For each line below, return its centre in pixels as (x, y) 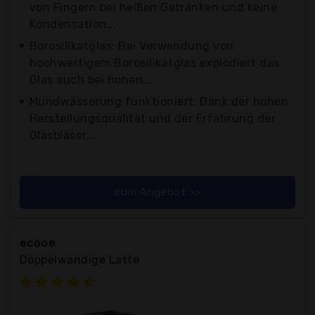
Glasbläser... (63, 135)
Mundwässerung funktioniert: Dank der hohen (159, 101)
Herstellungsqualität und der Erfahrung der (153, 118)
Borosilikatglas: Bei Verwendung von (132, 46)
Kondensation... (73, 24)
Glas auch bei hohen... (91, 79)
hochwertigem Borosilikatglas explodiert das (155, 63)
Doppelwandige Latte (80, 259)
